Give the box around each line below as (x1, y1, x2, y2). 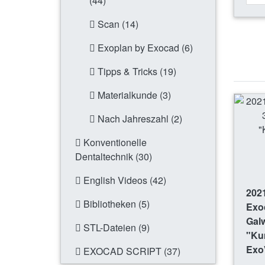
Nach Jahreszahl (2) (95, 112, 182, 126)
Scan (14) (95, 17, 138, 31)
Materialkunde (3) (95, 88, 171, 102)
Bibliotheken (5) (81, 197, 150, 211)
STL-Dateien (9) (81, 221, 150, 235)
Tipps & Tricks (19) (95, 64, 176, 79)
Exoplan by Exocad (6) (95, 41, 193, 55)
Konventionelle (81, 135, 147, 150)
